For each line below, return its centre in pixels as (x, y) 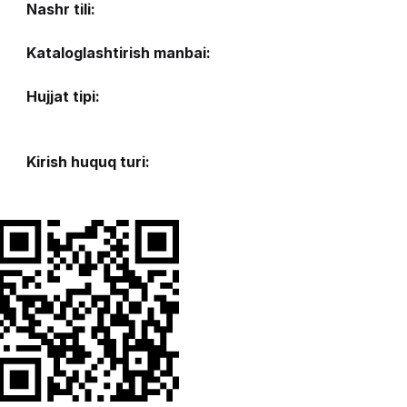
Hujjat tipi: (63, 96)
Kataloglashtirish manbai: (118, 52)
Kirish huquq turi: (88, 161)
